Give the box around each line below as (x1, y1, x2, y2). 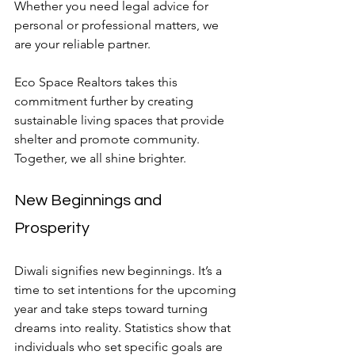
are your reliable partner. (14, 36, 151, 52)
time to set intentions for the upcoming (14, 281, 239, 297)
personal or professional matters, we (14, 17, 222, 32)
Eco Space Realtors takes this (14, 74, 181, 90)
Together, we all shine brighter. (14, 150, 186, 166)
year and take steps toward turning (14, 300, 211, 316)
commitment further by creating (14, 93, 197, 109)
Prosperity (14, 219, 90, 236)
